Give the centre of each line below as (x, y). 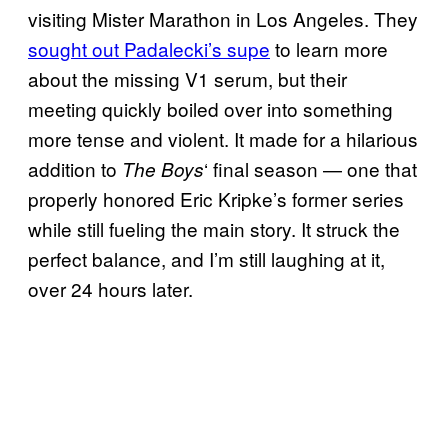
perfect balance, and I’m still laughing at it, (206, 258)
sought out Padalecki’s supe (149, 48)
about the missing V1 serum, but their (187, 78)
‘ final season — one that (310, 168)
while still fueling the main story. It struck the (214, 228)
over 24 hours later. (110, 288)
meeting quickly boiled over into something (210, 108)
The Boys (163, 168)
